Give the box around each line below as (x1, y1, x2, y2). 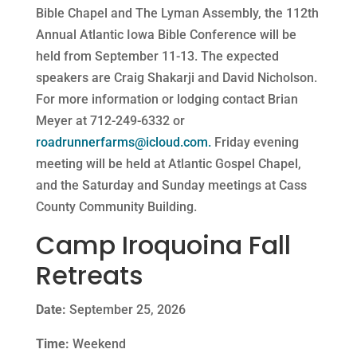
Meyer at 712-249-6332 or (35, 112, 185, 128)
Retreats (35, 257, 143, 293)
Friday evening (210, 134, 299, 150)
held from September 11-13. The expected (35, 48, 279, 64)
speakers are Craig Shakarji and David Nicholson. (35, 69, 317, 85)
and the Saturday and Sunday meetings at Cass (35, 177, 307, 193)
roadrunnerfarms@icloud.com (35, 134, 208, 150)
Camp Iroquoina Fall (35, 226, 291, 263)
